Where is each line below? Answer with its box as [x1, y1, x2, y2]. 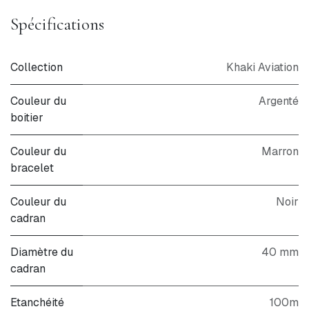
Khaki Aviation [226, 59, 299, 74]
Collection [10, 59, 63, 74]
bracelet [10, 160, 54, 175]
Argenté [259, 93, 299, 108]
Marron [261, 143, 299, 159]
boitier [10, 110, 43, 125]
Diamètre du [10, 244, 73, 259]
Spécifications [10, 13, 104, 34]
